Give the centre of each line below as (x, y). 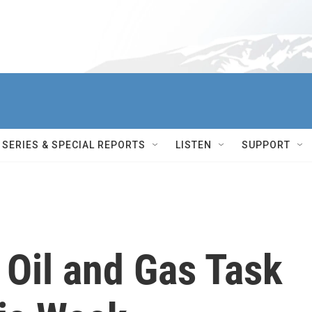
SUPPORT (266, 145)
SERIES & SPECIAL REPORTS (74, 145)
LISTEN (194, 145)
